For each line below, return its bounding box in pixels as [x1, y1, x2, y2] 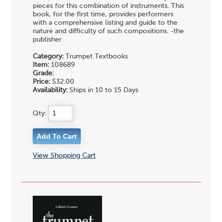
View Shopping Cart [33, 152, 96, 159]
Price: [33, 78, 51, 86]
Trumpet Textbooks [63, 53, 128, 60]
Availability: [33, 87, 68, 94]
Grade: [33, 70, 54, 77]
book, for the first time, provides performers [33, 11, 174, 18]
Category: [33, 53, 64, 60]
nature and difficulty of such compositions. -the [33, 28, 184, 35]
